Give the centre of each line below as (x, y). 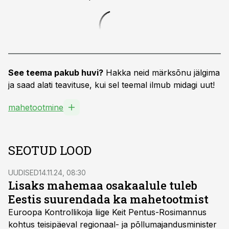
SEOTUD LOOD (50, 150)
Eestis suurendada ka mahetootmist (108, 199)
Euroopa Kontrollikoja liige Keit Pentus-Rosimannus (107, 212)
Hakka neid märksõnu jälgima (162, 73)
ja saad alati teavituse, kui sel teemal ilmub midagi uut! (111, 85)
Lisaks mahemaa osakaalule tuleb (103, 185)
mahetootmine (36, 107)
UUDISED (24, 173)
